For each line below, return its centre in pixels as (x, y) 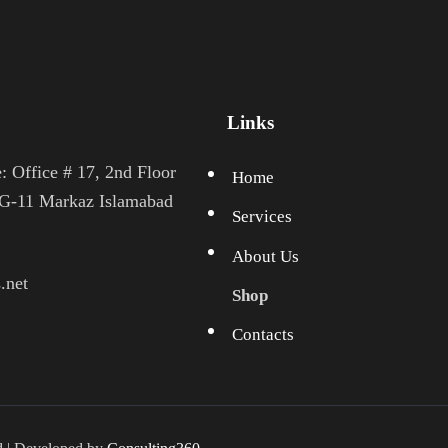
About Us (266, 256)
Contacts (263, 334)
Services (262, 217)
